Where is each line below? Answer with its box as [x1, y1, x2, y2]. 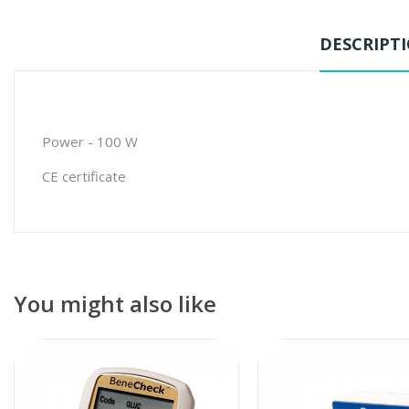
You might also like [14, 288, 216, 319]
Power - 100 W [42, 131, 138, 151]
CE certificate [42, 166, 126, 185]
